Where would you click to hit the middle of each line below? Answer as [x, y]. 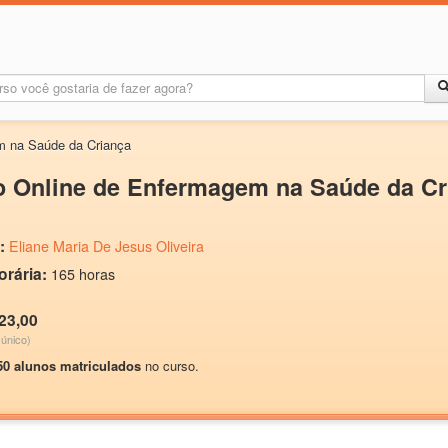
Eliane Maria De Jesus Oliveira [106, 246]
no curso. [170, 365]
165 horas [83, 274]
